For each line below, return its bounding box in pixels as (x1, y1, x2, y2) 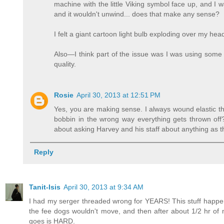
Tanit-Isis (29, 182, 60, 191)
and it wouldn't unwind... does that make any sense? (54, 10, 220, 18)
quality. (54, 60, 76, 68)
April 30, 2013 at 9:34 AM (63, 182, 143, 191)
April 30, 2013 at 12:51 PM (76, 91, 161, 99)
